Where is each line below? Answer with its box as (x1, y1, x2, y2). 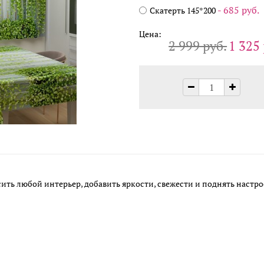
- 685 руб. (217, 4, 260, 16)
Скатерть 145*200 (150, 5, 216, 16)
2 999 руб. (169, 37, 227, 54)
